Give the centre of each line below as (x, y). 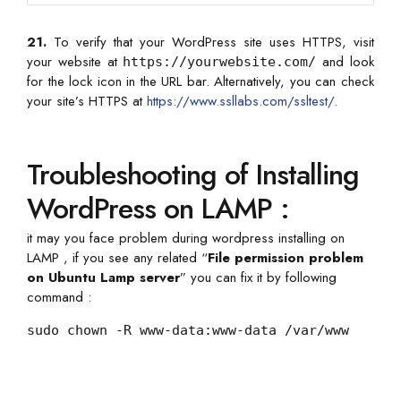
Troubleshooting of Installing (193, 174)
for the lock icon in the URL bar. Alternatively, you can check (200, 81)
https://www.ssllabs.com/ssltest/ (240, 101)
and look (346, 61)
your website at (75, 61)
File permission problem (286, 257)
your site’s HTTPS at (87, 101)
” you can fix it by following (258, 277)
